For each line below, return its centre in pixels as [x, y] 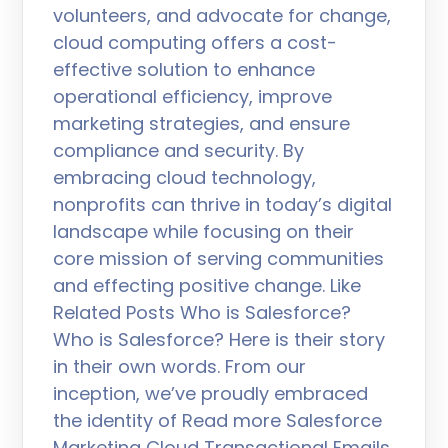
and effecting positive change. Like [207, 285]
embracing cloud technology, [185, 177]
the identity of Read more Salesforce [218, 420]
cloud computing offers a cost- [195, 42]
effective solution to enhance [184, 69]
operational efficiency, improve [193, 96]
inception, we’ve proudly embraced [211, 393]
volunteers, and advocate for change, [222, 15]
